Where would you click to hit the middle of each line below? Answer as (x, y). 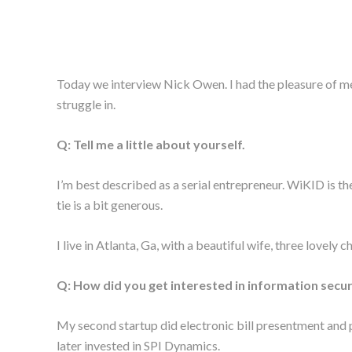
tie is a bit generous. (110, 204)
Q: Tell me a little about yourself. (151, 144)
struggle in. (86, 104)
